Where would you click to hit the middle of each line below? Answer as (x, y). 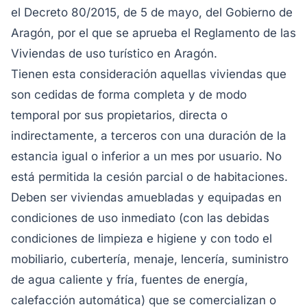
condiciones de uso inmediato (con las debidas (140, 218)
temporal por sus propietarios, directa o (119, 115)
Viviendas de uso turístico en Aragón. (114, 53)
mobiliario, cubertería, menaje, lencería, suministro (150, 259)
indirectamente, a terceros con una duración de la (149, 136)
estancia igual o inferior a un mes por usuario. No (146, 156)
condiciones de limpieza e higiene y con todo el (142, 238)
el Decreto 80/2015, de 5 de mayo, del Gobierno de (152, 12)
